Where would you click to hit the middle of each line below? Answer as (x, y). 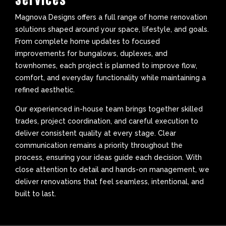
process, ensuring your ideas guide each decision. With (108, 157)
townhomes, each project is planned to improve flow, (106, 65)
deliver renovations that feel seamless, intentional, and (109, 181)
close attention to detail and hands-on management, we (112, 169)
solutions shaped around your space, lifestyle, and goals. (112, 29)
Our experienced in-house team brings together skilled (109, 109)
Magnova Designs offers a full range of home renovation (111, 17)
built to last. (36, 193)
